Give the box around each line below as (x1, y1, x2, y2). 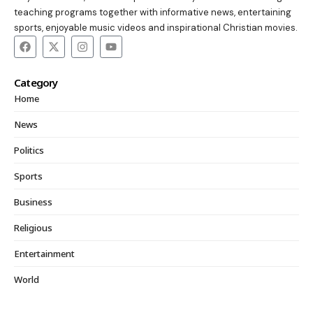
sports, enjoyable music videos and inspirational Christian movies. (14, 22, 298, 34)
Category (14, 75, 58, 90)
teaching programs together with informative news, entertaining (14, 6, 291, 19)
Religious (14, 221, 52, 235)
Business (14, 196, 52, 209)
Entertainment (14, 247, 75, 261)
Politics (14, 144, 44, 157)
